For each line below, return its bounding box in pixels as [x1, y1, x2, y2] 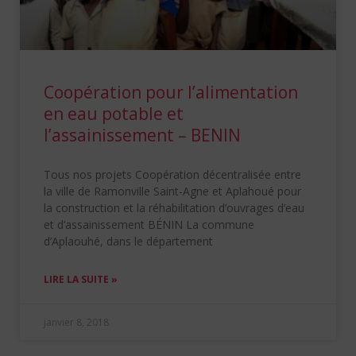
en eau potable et [44, 103, 184, 126]
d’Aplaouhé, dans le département [44, 234, 213, 250]
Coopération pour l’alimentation [44, 81, 298, 104]
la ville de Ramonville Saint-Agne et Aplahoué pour [44, 184, 301, 199]
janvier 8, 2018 [44, 315, 109, 330]
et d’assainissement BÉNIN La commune [44, 217, 254, 233]
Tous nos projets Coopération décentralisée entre [44, 167, 301, 183]
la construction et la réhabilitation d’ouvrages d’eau [44, 200, 304, 216]
